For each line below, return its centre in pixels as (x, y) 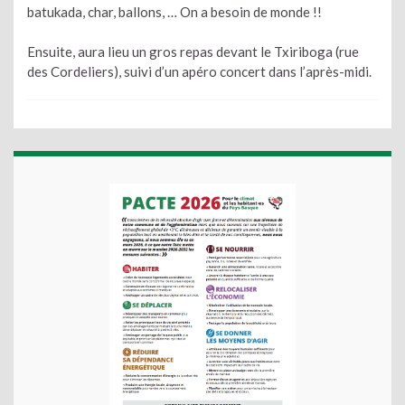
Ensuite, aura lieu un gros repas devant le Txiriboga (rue (193, 52)
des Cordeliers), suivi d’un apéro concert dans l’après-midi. (199, 72)
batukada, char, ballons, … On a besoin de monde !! (174, 11)
